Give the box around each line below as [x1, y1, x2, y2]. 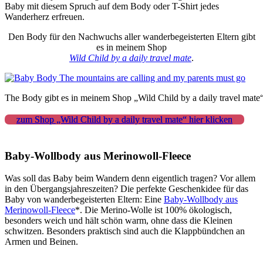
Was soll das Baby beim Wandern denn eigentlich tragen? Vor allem [5, 173, 255, 184]
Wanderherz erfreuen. [5, 11, 85, 22]
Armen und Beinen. [5, 237, 78, 247]
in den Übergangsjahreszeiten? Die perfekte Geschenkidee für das [5, 184, 248, 194]
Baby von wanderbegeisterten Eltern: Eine [5, 194, 164, 205]
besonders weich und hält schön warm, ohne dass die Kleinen [5, 215, 232, 226]
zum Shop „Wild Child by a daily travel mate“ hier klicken [16, 114, 232, 124]
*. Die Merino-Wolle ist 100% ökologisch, [75, 205, 232, 215]
